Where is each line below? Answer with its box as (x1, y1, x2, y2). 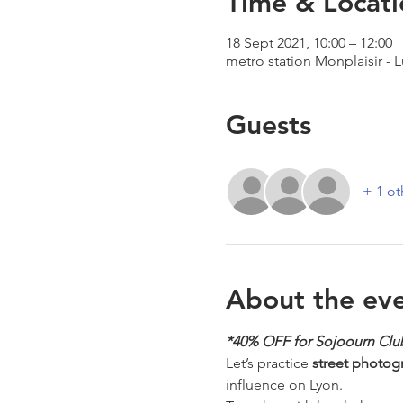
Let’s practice (225, 354, 312, 372)
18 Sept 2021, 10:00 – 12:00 (225, 34, 392, 51)
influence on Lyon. (225, 376, 346, 393)
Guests (225, 109, 311, 141)
